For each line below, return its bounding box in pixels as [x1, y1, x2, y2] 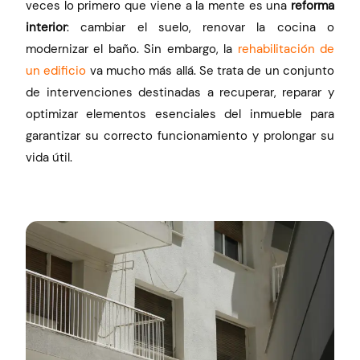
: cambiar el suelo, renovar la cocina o [67, 19, 334, 36]
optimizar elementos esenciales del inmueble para [26, 106, 334, 123]
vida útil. [26, 149, 73, 166]
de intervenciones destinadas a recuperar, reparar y [26, 84, 334, 101]
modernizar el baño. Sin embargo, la [26, 41, 238, 58]
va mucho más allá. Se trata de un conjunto [86, 63, 334, 80]
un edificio [26, 63, 87, 80]
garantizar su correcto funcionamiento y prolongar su [26, 128, 334, 145]
